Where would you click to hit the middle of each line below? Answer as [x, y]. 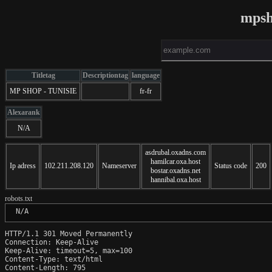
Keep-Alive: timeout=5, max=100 [69, 250]
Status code [231, 165]
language [146, 75]
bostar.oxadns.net [175, 170]
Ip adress [23, 165]
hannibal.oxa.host [175, 179]
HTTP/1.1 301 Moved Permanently [69, 233]
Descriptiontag [105, 75]
